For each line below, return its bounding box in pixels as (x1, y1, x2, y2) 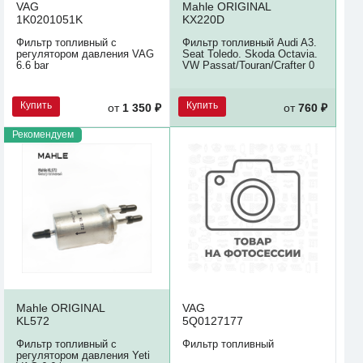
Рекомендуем (12, 129, 74, 141)
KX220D (182, 12, 224, 26)
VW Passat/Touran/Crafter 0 (182, 58, 314, 71)
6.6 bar (16, 58, 49, 71)
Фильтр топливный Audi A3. (182, 36, 317, 49)
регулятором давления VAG (16, 47, 154, 60)
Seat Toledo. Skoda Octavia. (182, 47, 318, 60)
